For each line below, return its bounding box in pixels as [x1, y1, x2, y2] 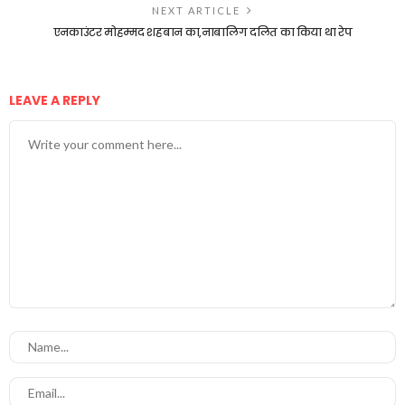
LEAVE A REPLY [9, 90, 103, 109]
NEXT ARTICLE [152, 4, 240, 16]
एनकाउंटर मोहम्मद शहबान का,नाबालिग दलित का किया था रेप [52, 24, 353, 40]
